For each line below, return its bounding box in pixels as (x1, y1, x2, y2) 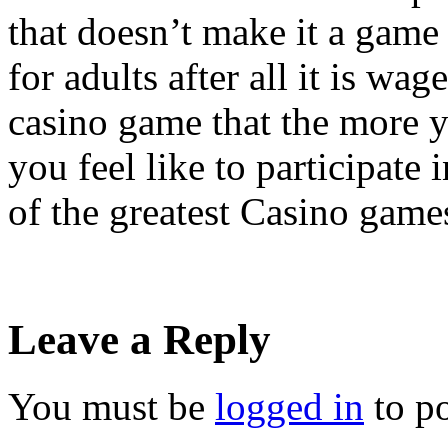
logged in (215, 384, 364, 428)
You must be (8, 384, 215, 428)
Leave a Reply (8, 315, 271, 363)
